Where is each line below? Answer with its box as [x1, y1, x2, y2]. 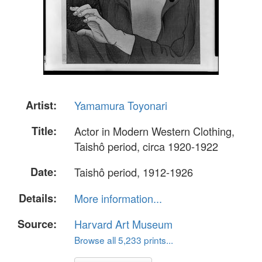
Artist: [26, 98, 57, 113]
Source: [18, 216, 57, 232]
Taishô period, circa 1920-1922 [74, 139, 218, 154]
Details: [19, 190, 57, 206]
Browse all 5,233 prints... [74, 233, 173, 246]
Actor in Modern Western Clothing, [74, 123, 235, 139]
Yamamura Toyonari [74, 98, 167, 113]
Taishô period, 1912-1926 [74, 164, 193, 180]
